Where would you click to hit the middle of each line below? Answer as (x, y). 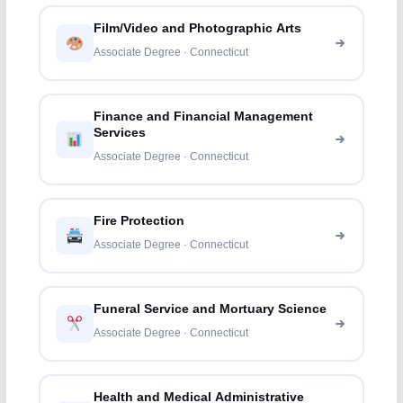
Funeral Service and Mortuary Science (210, 309)
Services (120, 133)
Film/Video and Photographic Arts (198, 29)
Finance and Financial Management (204, 117)
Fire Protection (139, 221)
